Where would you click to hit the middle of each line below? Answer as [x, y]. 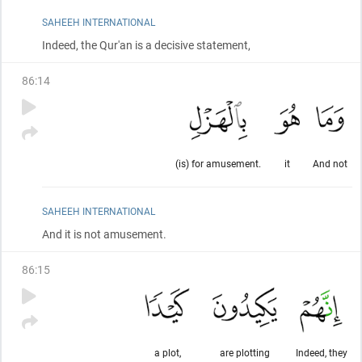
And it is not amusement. [104, 234]
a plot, [167, 352]
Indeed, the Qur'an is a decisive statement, [146, 45]
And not [330, 163]
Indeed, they [321, 352]
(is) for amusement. [218, 163]
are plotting [245, 352]
